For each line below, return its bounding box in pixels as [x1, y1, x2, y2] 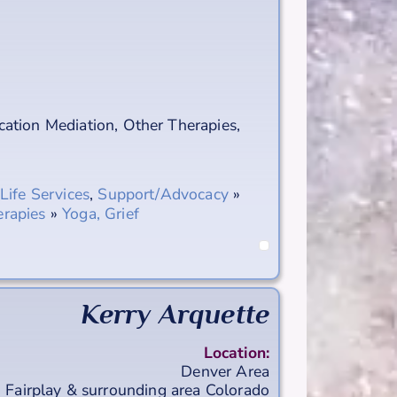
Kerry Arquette [80, 297, 269, 330]
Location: [203, 341, 269, 363]
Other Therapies [122, 113, 237, 136]
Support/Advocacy [97, 183, 229, 205]
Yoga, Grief [62, 202, 139, 224]
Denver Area [181, 360, 269, 382]
